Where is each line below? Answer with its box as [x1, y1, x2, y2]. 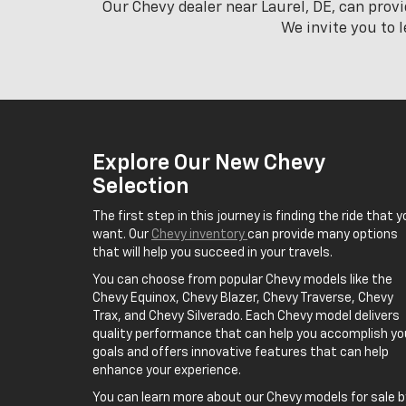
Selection [92, 176, 189, 198]
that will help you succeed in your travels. [92, 246, 333, 259]
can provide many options [247, 228, 398, 241]
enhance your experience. [92, 364, 241, 377]
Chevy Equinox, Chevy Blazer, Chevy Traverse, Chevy [92, 292, 393, 304]
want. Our [92, 228, 151, 241]
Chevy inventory [151, 228, 247, 241]
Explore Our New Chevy [92, 152, 326, 174]
